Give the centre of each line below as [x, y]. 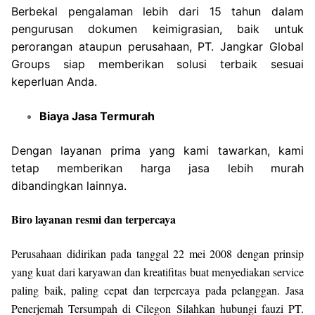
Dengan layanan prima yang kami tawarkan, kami [157, 150]
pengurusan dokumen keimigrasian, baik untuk [157, 28]
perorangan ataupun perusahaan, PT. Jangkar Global [157, 46]
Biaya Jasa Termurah [97, 116]
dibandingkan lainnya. [69, 185]
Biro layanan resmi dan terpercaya [94, 219]
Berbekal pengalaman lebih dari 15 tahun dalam [157, 11]
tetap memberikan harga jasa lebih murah [157, 168]
